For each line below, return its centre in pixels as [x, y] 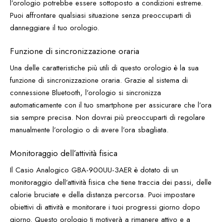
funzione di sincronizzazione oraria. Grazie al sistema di [99, 80]
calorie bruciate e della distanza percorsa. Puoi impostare [103, 195]
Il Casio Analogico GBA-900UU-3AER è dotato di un [94, 170]
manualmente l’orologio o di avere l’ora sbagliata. [89, 130]
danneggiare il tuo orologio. [55, 28]
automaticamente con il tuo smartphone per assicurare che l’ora [111, 105]
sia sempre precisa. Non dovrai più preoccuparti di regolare [108, 117]
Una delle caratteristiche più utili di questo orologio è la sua [104, 68]
